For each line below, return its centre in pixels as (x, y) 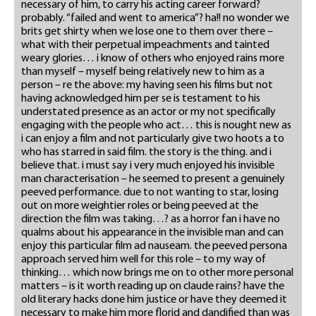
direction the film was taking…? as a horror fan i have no (151, 220)
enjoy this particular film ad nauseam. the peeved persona (154, 247)
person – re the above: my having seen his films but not (147, 86)
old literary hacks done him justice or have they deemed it (154, 300)
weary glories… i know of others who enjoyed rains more (153, 59)
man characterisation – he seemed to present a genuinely (153, 180)
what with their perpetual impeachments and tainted (145, 45)
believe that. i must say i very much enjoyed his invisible (148, 166)
